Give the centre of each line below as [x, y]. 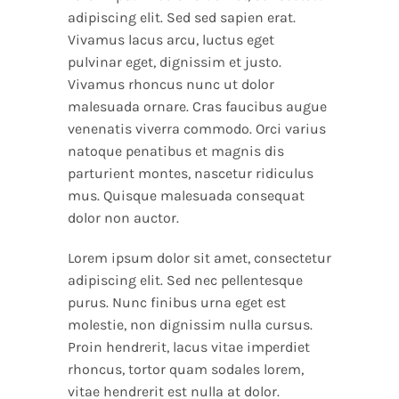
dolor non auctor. [123, 218]
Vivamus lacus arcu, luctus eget [171, 40]
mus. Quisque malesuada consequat [186, 196]
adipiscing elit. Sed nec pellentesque [185, 281]
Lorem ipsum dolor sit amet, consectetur [199, 258]
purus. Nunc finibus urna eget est [176, 303]
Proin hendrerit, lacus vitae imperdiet [188, 347]
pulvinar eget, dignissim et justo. [174, 62]
